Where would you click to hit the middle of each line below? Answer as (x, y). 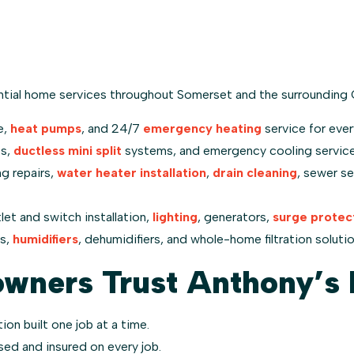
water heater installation (132, 172)
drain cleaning (255, 172)
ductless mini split (68, 150)
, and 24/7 (112, 128)
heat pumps (46, 128)
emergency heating (202, 128)
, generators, (235, 217)
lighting (175, 217)
